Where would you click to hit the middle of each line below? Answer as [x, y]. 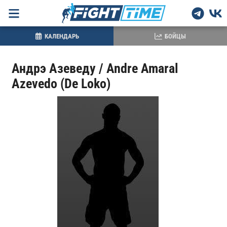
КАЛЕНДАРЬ [62, 36]
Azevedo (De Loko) [61, 84]
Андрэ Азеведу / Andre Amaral [95, 68]
